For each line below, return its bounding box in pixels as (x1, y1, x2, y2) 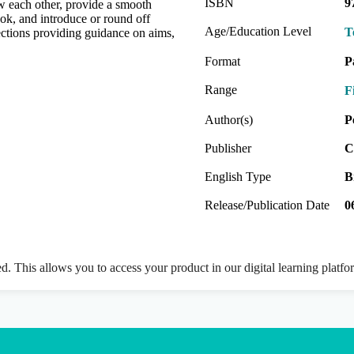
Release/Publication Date (205, 198, 330, 212)
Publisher (205, 141, 251, 155)
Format (205, 54, 240, 68)
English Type (205, 169, 271, 183)
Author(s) (205, 112, 253, 126)
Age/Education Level (205, 24, 311, 38)
